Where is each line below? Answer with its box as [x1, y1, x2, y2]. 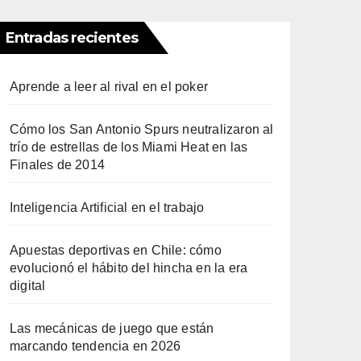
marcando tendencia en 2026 [10, 339, 181, 353]
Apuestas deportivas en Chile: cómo [10, 243, 222, 257]
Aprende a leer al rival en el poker [10, 80, 208, 93]
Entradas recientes [6, 29, 138, 47]
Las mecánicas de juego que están [10, 322, 214, 335]
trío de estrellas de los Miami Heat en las [10, 140, 248, 154]
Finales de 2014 [10, 158, 109, 172]
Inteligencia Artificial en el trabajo [10, 201, 205, 214]
